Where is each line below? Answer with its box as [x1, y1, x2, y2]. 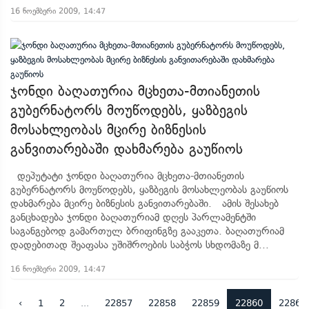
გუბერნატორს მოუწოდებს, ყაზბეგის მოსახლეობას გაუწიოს [10, 183, 288, 196]
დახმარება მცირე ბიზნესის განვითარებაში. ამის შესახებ [10, 197, 279, 210]
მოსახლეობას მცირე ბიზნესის [10, 121, 206, 138]
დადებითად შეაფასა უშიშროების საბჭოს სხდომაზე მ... [10, 239, 269, 251]
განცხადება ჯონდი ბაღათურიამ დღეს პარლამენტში [10, 211, 256, 223]
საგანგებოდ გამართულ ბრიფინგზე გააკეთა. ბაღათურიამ [10, 225, 284, 237]
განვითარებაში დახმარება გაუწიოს [10, 141, 243, 157]
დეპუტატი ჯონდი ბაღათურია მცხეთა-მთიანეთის [10, 170, 244, 182]
